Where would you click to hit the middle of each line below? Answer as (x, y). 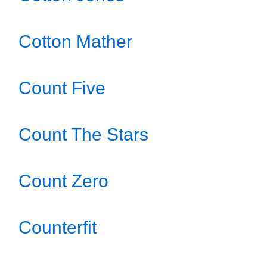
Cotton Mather (75, 41)
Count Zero (63, 181)
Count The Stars (83, 134)
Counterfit (58, 227)
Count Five (62, 88)
